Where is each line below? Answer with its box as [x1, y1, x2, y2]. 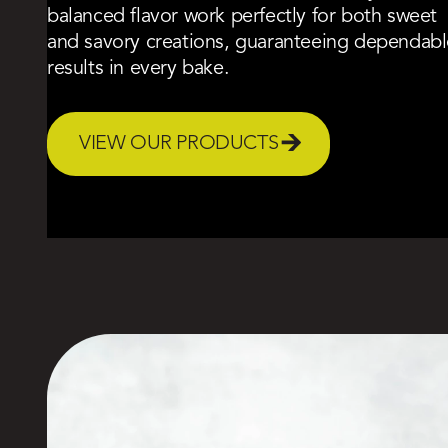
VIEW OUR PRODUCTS [79, 133, 279, 154]
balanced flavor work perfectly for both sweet [47, 6, 438, 27]
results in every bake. [47, 58, 230, 79]
